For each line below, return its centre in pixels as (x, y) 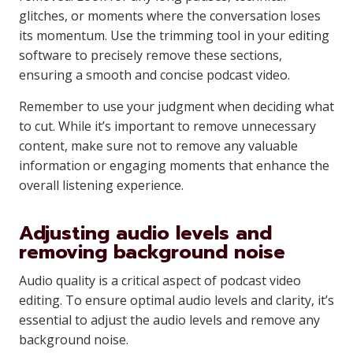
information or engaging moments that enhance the (174, 165)
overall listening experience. (101, 185)
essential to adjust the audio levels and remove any (169, 320)
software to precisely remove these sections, (150, 55)
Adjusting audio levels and (145, 233)
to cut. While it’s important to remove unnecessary (167, 126)
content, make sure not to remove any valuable (158, 146)
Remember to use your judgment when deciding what (176, 106)
